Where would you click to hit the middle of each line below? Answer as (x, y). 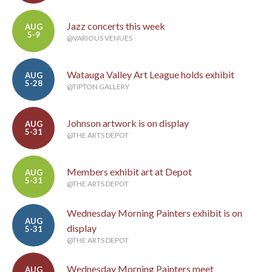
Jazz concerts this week (116, 26)
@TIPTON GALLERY (98, 87)
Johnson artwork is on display (128, 123)
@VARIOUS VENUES (100, 38)
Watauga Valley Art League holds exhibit (151, 75)
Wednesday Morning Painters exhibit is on (155, 213)
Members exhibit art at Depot (129, 172)
